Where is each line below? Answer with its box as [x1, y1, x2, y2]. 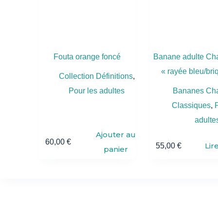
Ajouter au [96, 130, 136, 140]
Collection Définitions [58, 72, 133, 81]
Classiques [171, 101, 211, 110]
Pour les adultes [69, 87, 125, 95]
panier [104, 145, 128, 154]
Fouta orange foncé [53, 53, 121, 61]
